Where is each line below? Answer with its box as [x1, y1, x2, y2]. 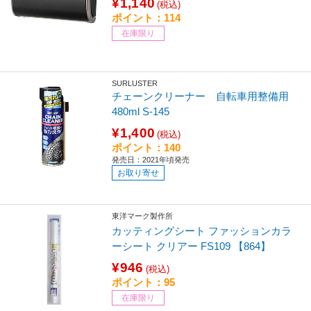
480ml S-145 [112, 106, 170, 118]
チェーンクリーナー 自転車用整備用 [112, 90, 300, 103]
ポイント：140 [112, 142, 181, 154]
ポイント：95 [112, 276, 176, 289]
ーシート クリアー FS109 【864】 [112, 240, 271, 253]
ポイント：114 [112, 12, 181, 24]
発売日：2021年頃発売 [112, 155, 190, 165]
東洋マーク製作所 [112, 212, 174, 221]
